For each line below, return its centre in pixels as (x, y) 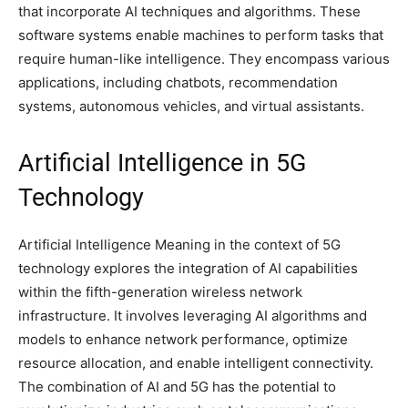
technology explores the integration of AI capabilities (188, 268)
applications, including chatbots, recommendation (178, 82)
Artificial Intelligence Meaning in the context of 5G (179, 244)
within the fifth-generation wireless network (160, 291)
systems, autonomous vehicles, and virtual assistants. (191, 106)
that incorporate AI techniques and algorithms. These (189, 11)
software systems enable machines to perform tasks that (201, 35)
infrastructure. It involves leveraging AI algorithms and (193, 315)
